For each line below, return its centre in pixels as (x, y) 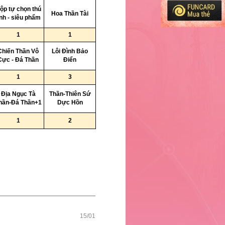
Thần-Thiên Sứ (70, 94)
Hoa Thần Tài (70, 14)
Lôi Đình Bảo (70, 51)
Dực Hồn (70, 102)
